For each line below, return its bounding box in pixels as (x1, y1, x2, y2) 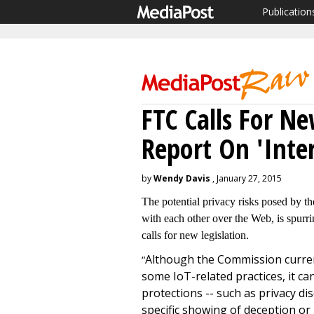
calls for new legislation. (142, 229, 249, 241)
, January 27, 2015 (210, 172, 282, 184)
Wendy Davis (153, 172, 210, 184)
